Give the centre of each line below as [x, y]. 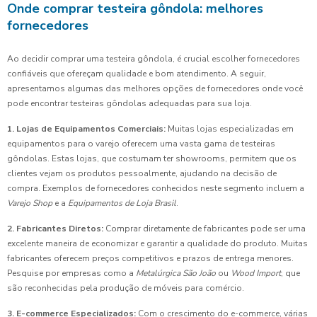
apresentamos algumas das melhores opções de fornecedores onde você [155, 89]
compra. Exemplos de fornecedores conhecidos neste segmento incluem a [156, 189]
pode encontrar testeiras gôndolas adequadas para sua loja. [129, 104]
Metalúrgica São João [176, 273]
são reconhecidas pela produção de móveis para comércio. [126, 288]
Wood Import [256, 273]
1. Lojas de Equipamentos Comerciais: [86, 129]
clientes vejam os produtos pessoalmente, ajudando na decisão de [142, 174]
